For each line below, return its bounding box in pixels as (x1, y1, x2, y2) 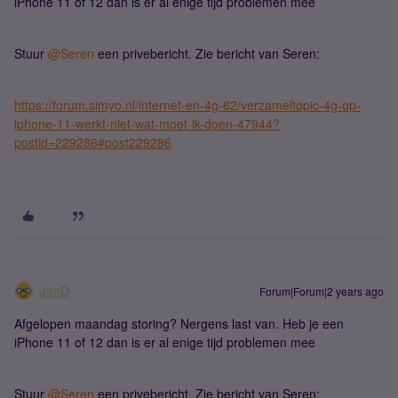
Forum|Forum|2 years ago (259, 283, 384, 298)
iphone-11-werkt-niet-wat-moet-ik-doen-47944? (14, 115, 280, 132)
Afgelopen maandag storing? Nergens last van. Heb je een (14, 314, 344, 332)
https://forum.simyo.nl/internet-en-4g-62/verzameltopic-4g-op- (14, 96, 361, 114)
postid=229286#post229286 (14, 133, 171, 151)
